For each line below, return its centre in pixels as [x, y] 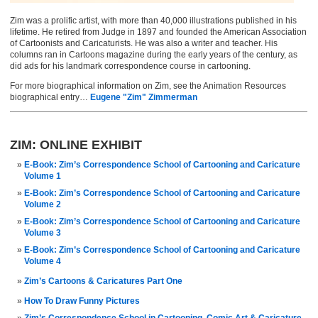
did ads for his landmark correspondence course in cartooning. [130, 66]
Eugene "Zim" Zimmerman [144, 97]
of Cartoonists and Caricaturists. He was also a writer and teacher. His [144, 43]
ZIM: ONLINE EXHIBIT [76, 145]
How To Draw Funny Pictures [82, 301]
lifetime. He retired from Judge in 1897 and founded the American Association [158, 32]
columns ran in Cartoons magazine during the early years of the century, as [154, 55]
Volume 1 [43, 176]
